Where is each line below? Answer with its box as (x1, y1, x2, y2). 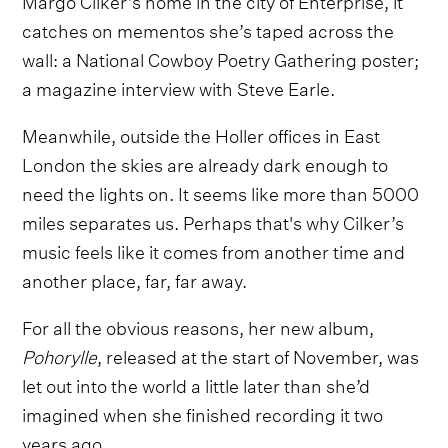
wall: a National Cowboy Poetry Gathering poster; (22, 42, 420, 72)
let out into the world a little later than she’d (22, 368, 371, 398)
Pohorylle (22, 339, 98, 369)
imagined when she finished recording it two (22, 397, 384, 427)
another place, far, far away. (22, 263, 248, 293)
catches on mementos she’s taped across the (22, 13, 395, 43)
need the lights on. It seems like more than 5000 (22, 176, 420, 206)
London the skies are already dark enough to (22, 147, 389, 177)
